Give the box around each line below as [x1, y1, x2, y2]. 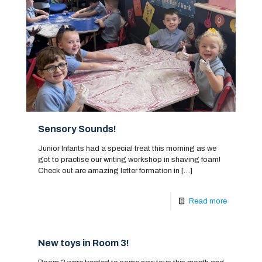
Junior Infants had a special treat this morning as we [38, 144, 216, 153]
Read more [189, 196, 227, 205]
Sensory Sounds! [38, 123, 116, 134]
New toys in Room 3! [38, 237, 129, 248]
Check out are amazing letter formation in [38, 166, 180, 175]
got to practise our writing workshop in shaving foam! [38, 155, 220, 164]
